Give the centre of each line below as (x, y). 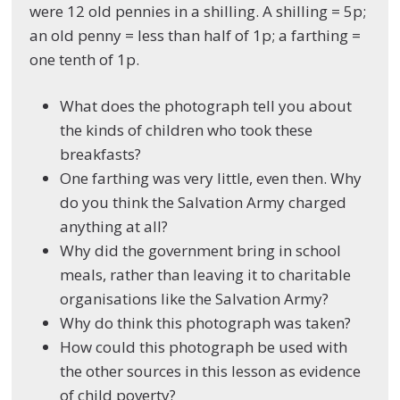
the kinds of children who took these (187, 130)
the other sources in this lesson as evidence (211, 371)
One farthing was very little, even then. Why (211, 179)
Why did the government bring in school (201, 251)
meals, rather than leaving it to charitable (206, 275)
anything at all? (114, 227)
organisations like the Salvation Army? (195, 299)
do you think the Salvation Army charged (204, 203)
